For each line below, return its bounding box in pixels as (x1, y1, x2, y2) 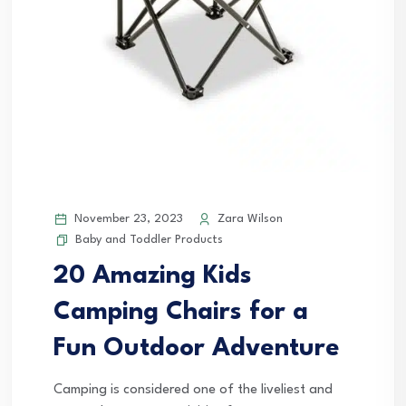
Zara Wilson (214, 213, 283, 226)
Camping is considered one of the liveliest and (53, 383, 333, 398)
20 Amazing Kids (53, 264, 252, 290)
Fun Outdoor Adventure (53, 336, 340, 362)
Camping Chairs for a (53, 300, 308, 326)
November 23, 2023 (71, 213, 183, 226)
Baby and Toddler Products (75, 234, 223, 246)
